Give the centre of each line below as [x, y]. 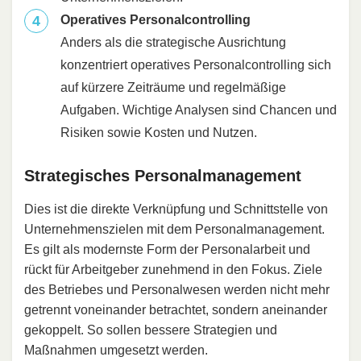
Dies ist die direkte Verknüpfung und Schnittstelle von [176, 210]
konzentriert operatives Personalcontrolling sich [196, 65]
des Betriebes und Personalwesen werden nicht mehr [177, 290]
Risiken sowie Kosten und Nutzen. [159, 133]
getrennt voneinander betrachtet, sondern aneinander [176, 310]
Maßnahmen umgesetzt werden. [116, 351]
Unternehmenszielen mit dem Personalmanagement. [174, 230]
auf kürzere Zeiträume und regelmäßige [173, 88]
